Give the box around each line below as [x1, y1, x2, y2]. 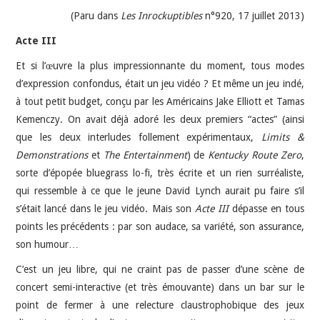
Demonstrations [16, 149, 89, 161]
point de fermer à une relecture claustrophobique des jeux [16, 299, 304, 311]
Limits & [261, 131, 304, 143]
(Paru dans [70, 9, 121, 21]
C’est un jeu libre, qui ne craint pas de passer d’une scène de [16, 263, 304, 275]
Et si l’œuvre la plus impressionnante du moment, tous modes [16, 59, 304, 71]
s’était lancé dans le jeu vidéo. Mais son [16, 202, 195, 214]
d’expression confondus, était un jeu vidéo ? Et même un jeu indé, [16, 77, 304, 89]
